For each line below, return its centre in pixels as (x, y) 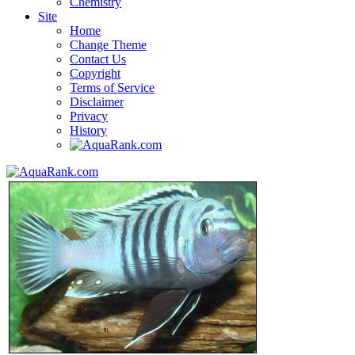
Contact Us (98, 59)
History (88, 130)
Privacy (89, 116)
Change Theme (108, 45)
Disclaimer (97, 102)
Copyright (95, 73)
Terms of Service (112, 88)
